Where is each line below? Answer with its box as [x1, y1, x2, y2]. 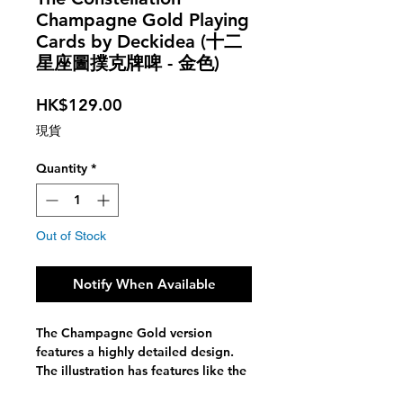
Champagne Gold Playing [36, 9, 249, 31]
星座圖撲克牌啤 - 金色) [36, 52, 219, 75]
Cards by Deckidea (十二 [36, 31, 242, 53]
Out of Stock [36, 228, 106, 244]
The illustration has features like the [36, 363, 246, 380]
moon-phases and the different [36, 381, 218, 399]
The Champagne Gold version [36, 325, 212, 342]
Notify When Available [72, 275, 216, 293]
